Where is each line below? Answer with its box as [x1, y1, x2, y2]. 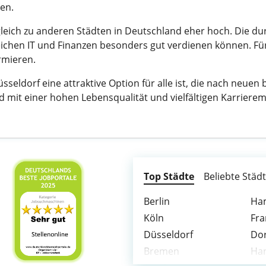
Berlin [144, 195, 170, 208]
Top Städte [144, 170, 194, 183]
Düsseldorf [144, 228, 193, 241]
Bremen [144, 245, 179, 258]
